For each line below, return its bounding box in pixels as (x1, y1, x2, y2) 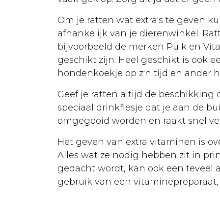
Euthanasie (29, 207, 81, 218)
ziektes (44, 92, 75, 103)
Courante (49, 76, 90, 86)
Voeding (29, 36, 67, 47)
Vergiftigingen (49, 109, 114, 119)
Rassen (29, 148, 62, 159)
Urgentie (49, 17, 89, 27)
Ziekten (29, 56, 64, 67)
